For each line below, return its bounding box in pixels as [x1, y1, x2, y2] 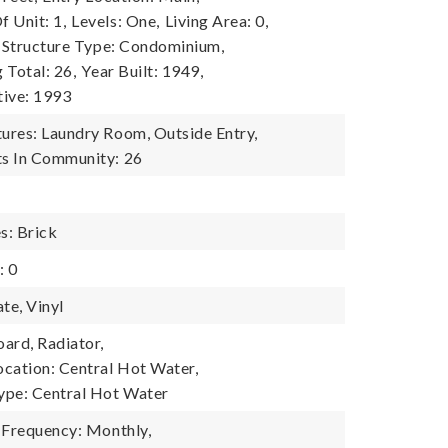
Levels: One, [71, 11, 160, 30]
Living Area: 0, [164, 11, 269, 30]
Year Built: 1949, [81, 61, 204, 80]
